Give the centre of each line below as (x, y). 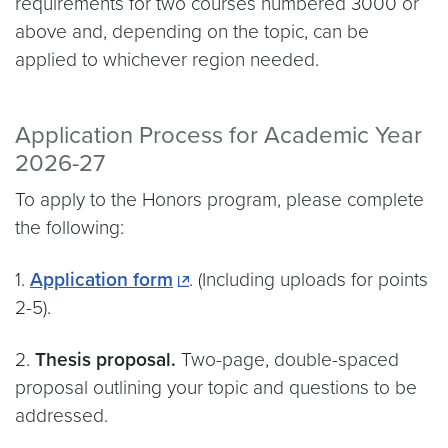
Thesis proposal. (105, 359)
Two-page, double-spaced (287, 359)
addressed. (61, 415)
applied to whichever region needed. (167, 59)
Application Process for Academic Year (218, 135)
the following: (69, 227)
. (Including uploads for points (309, 279)
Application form (101, 279)
